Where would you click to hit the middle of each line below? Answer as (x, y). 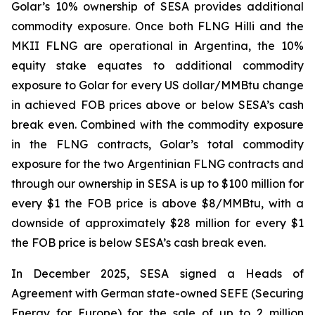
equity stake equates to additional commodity (157, 65)
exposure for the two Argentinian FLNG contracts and (157, 164)
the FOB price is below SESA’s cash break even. (139, 243)
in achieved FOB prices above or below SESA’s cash (157, 105)
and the (279, 26)
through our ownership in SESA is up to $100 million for (157, 184)
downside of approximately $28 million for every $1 (157, 223)
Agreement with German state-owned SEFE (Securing (157, 293)
